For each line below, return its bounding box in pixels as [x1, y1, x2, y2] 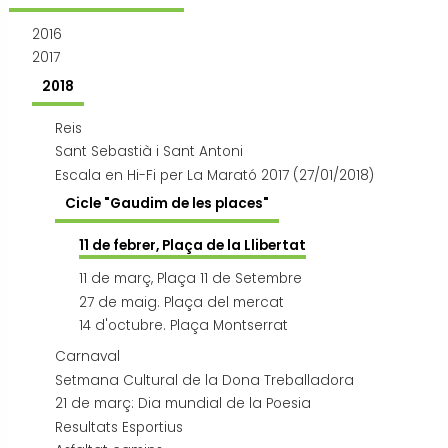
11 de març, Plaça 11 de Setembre [78, 268, 302, 288]
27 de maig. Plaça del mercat [78, 292, 284, 312]
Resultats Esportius [55, 417, 184, 437]
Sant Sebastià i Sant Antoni [55, 142, 244, 162]
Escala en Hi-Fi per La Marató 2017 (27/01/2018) [55, 165, 375, 185]
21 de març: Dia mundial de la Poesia [55, 394, 312, 414]
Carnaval [55, 347, 121, 367]
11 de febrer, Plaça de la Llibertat [78, 236, 306, 256]
